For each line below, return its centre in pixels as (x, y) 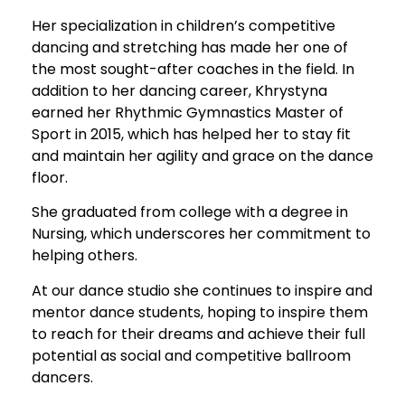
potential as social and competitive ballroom (191, 355)
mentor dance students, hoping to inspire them (200, 312)
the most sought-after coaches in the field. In (193, 69)
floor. (50, 177)
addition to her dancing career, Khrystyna (179, 90)
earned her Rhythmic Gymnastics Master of (188, 112)
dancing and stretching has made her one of (190, 47)
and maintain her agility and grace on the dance (202, 155)
